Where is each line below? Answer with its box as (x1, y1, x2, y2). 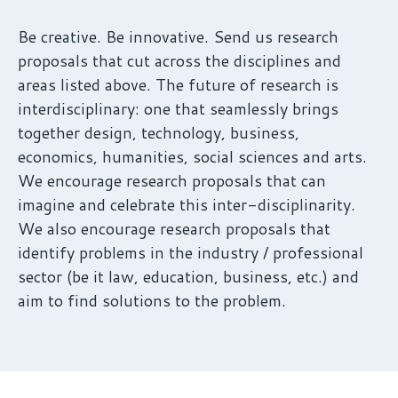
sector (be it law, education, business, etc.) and (18, 265, 359, 289)
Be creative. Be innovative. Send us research (18, 25, 338, 49)
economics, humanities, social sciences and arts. (18, 145, 367, 169)
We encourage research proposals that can (18, 169, 326, 193)
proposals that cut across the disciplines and (18, 49, 341, 73)
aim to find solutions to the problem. (18, 289, 286, 313)
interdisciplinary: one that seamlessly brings (18, 97, 338, 121)
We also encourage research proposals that (18, 217, 330, 241)
